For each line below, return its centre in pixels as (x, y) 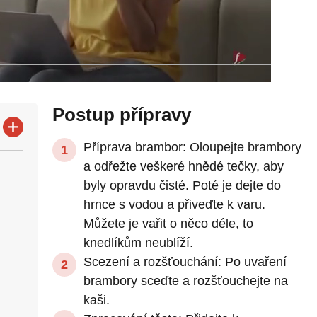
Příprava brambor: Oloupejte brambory (192, 147)
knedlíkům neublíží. (138, 243)
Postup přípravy (121, 115)
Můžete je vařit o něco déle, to (168, 224)
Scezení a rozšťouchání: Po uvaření (185, 262)
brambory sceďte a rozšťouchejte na (185, 281)
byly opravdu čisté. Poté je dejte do (182, 185)
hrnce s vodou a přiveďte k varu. (174, 204)
